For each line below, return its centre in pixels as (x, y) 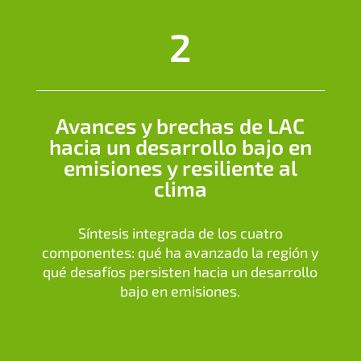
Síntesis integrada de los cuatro (180, 233)
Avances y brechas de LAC (180, 126)
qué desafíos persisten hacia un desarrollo (180, 272)
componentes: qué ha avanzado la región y (180, 253)
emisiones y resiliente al (180, 168)
